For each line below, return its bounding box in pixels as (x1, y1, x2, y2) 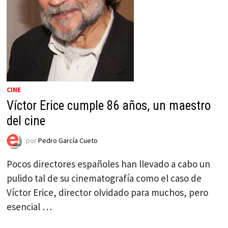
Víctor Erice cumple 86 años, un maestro (7, 98, 211, 113)
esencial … (7, 201, 52, 213)
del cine (7, 113, 46, 129)
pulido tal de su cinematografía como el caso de (7, 172, 202, 185)
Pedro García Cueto (38, 136, 98, 146)
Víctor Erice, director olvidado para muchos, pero (7, 186, 209, 199)
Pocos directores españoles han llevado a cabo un (7, 158, 211, 170)
